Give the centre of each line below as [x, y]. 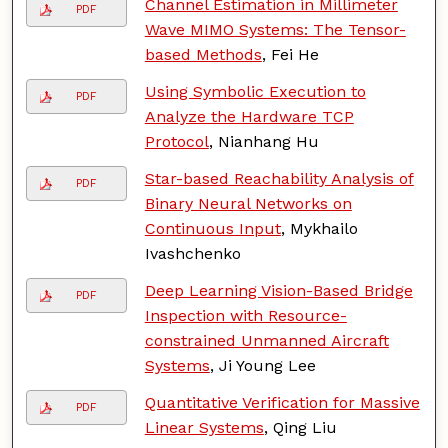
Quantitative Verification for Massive [282, 402]
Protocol [176, 141]
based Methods [203, 54]
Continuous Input [212, 228]
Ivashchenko [192, 253]
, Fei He [290, 54]
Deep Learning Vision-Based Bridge [278, 290]
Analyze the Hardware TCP [249, 116]
